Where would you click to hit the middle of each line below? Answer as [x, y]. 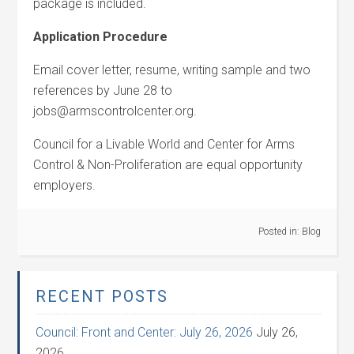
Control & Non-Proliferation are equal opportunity [168, 165]
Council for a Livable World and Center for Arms [164, 144]
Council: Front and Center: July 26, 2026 [145, 332]
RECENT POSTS [102, 296]
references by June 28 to [103, 90]
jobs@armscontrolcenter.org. [115, 111]
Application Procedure [101, 37]
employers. [65, 185]
